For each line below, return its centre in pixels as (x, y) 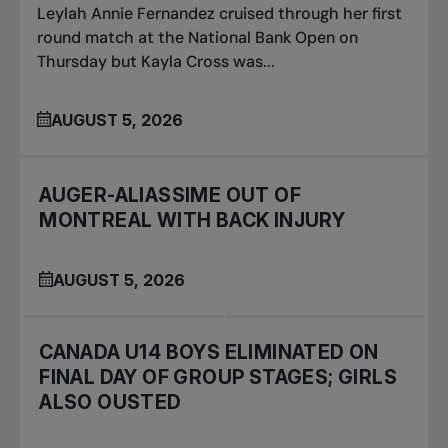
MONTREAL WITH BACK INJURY (192, 219)
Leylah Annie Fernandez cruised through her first (220, 13)
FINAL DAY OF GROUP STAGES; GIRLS (218, 377)
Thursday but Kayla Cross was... (156, 61)
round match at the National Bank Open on (198, 37)
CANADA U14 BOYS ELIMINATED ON (209, 352)
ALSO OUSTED (110, 402)
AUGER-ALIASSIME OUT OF (170, 194)
